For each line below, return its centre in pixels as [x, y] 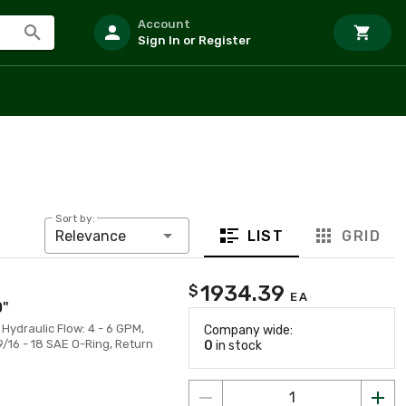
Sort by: [75, 219]
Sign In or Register [194, 40]
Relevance [90, 236]
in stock [237, 346]
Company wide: [248, 330]
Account [164, 24]
